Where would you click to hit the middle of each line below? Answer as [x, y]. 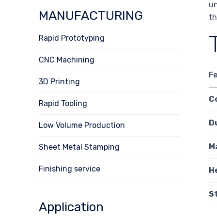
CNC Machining [67, 60]
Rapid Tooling [63, 103]
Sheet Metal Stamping [79, 147]
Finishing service [70, 169]
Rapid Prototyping [72, 38]
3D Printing [59, 81]
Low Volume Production [82, 125]
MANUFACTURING [91, 15]
